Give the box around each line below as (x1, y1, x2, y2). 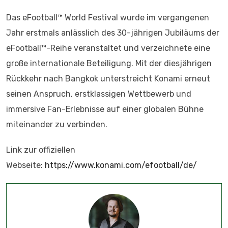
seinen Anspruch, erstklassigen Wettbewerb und (6, 89, 191, 99)
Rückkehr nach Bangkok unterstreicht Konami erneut (6, 74, 210, 83)
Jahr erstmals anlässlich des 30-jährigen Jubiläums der (6, 28, 219, 38)
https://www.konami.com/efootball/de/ (45, 160, 197, 170)
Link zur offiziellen (6, 145, 75, 155)
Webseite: (6, 160, 45, 170)
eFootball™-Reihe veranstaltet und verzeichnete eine (6, 43, 210, 53)
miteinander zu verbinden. (6, 120, 107, 129)
